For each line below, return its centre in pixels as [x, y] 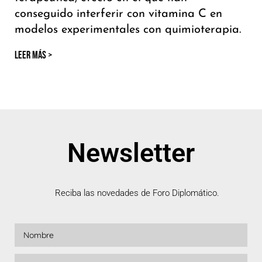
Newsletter [131, 153]
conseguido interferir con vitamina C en [118, 14]
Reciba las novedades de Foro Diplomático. [137, 193]
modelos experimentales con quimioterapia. [128, 30]
